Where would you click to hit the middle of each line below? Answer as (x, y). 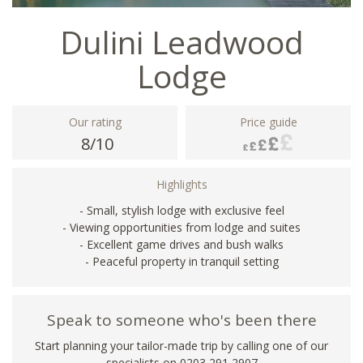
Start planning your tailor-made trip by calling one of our (181, 345)
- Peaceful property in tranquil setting (181, 261)
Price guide (268, 122)
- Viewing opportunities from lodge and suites (181, 227)
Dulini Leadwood (181, 41)
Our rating (95, 122)
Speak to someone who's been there (181, 320)
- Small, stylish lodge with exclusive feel (181, 210)
